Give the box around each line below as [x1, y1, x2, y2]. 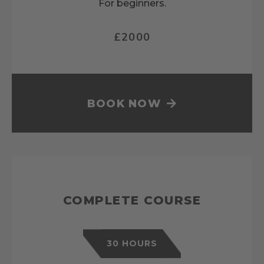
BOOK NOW [87, 97, 161, 111]
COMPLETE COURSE [62, 193, 202, 208]
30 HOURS [107, 238, 157, 249]
